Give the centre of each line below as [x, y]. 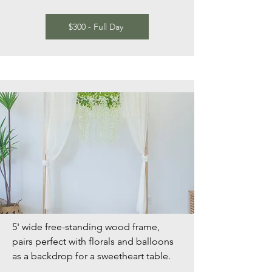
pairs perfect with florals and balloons [93, 241]
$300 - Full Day [96, 27]
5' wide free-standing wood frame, [86, 227]
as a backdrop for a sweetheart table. [93, 256]
